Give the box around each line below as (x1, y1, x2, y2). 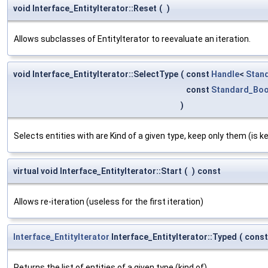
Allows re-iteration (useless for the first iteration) (14, 196, 203, 206)
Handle (211, 69, 239, 79)
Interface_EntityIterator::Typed (109, 232, 237, 242)
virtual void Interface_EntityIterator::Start (13, 166, 182, 176)
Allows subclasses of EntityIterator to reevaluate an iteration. (14, 33, 251, 44)
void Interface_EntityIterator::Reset (13, 3, 157, 13)
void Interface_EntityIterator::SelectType (13, 69, 178, 79)
